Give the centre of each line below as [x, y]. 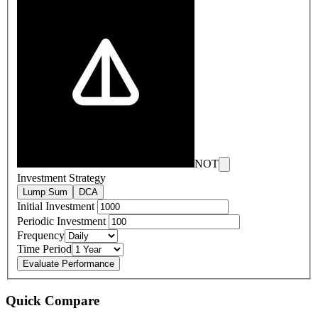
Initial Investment [57, 207]
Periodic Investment [63, 221]
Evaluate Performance [68, 264]
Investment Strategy [61, 178]
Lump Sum [45, 192]
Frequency [41, 236]
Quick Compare [53, 300]
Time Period [44, 249]
